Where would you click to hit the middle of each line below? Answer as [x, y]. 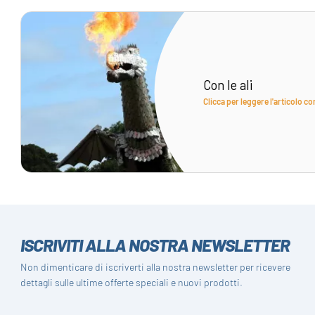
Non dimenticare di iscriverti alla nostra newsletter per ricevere [156, 266]
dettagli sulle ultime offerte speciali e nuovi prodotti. [132, 282]
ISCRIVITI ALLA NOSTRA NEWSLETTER [155, 244]
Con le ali [227, 85]
